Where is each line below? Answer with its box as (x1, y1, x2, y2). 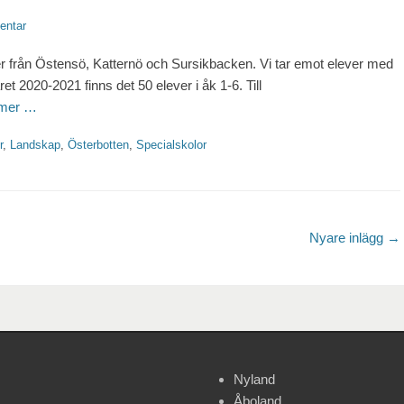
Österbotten (68, 138, 129, 152)
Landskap (10, 138, 60, 152)
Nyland (234, 372, 275, 388)
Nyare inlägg (309, 230, 387, 246)
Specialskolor (136, 138, 207, 152)
